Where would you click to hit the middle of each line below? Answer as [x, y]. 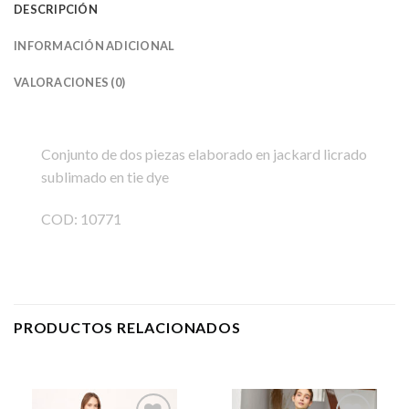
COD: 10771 [81, 218]
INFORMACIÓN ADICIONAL [94, 46]
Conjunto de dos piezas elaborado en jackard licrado [204, 154]
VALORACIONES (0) [70, 83]
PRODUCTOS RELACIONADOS [127, 327]
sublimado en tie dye [105, 177]
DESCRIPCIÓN [56, 10]
